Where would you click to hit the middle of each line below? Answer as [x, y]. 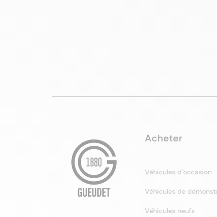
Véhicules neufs [170, 211]
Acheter [164, 138]
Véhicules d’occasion [178, 172]
